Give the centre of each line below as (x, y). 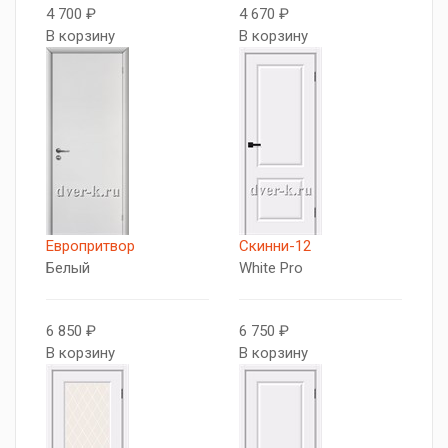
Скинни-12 (275, 246)
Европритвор (90, 246)
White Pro (271, 268)
